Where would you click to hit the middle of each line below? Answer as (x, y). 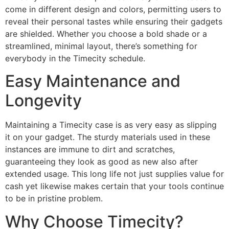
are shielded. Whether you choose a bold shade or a (106, 33)
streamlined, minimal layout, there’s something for (101, 46)
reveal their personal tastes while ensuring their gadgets (114, 21)
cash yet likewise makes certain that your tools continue (114, 186)
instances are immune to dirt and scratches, (90, 150)
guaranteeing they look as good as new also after (101, 162)
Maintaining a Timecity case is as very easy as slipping (111, 125)
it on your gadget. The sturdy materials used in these (108, 137)
